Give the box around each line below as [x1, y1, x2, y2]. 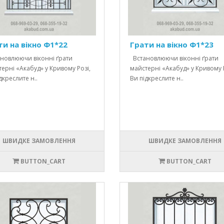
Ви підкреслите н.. [129, 74, 183, 83]
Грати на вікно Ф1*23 [129, 39, 213, 50]
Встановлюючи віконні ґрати [129, 54, 218, 63]
